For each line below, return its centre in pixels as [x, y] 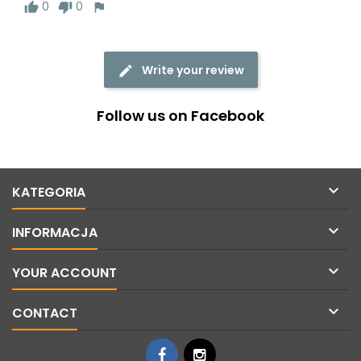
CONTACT [45, 313]
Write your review [193, 71]
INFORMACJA [55, 233]
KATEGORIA [49, 193]
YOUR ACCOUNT [64, 273]
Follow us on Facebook [180, 116]
